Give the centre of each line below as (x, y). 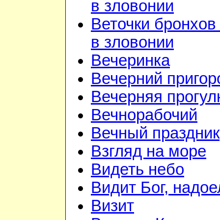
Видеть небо (137, 170)
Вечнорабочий (144, 115)
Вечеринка (130, 61)
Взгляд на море (149, 151)
